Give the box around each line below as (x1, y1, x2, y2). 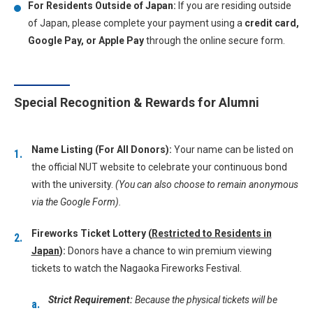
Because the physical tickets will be (135, 294, 277, 305)
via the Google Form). (31, 196, 122, 208)
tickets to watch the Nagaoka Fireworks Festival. (31, 263, 242, 274)
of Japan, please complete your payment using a (28, 17, 245, 29)
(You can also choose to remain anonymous (115, 179, 298, 190)
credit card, (245, 17, 299, 29)
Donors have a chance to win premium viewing (65, 245, 272, 256)
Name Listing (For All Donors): (31, 144, 172, 155)
